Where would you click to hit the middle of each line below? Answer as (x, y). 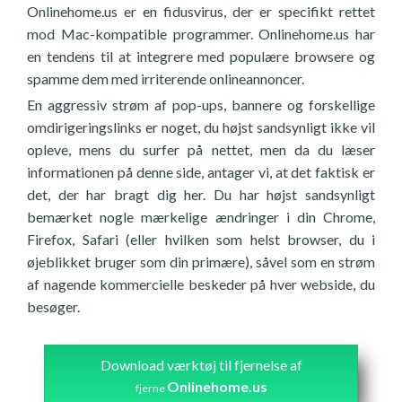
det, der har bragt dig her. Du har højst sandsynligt (201, 194)
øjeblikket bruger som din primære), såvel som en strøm (201, 262)
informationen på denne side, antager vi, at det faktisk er (201, 172)
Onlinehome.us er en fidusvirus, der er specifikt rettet (201, 11)
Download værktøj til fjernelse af (201, 365)
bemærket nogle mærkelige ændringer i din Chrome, (201, 217)
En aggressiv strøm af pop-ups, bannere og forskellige (201, 105)
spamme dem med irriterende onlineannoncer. (166, 79)
